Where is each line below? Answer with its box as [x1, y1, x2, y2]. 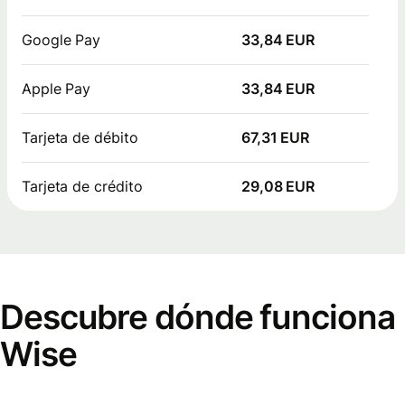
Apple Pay [22, 79, 91, 98]
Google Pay [22, 30, 101, 49]
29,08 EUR [241, 176, 316, 195]
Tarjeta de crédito [22, 176, 143, 195]
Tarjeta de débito [22, 127, 138, 146]
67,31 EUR [241, 127, 310, 146]
